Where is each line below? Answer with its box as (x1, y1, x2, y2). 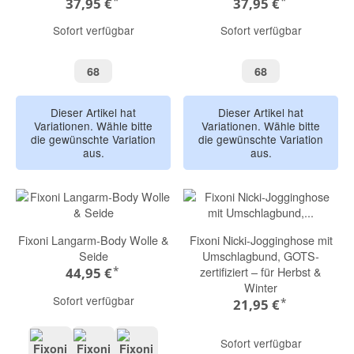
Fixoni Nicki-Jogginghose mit (189, 232, 333, 249)
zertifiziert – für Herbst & (200, 263, 322, 281)
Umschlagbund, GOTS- (202, 247, 319, 265)
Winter (244, 279, 277, 296)
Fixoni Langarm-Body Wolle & (17, 232, 169, 249)
